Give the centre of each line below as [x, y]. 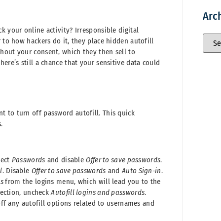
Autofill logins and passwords [98, 192]
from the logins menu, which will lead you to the [83, 181]
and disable [66, 160]
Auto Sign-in [142, 170]
